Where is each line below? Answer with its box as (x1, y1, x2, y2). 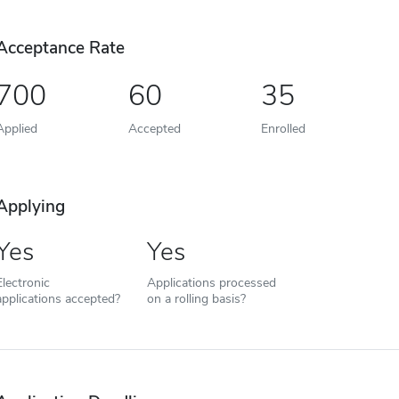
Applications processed (146, 273, 276, 291)
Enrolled (260, 119, 305, 137)
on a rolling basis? (146, 289, 246, 307)
